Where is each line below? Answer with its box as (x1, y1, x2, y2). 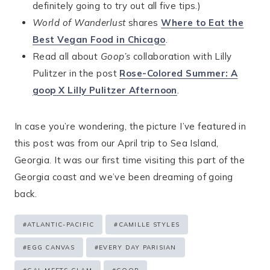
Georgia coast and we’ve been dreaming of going (14, 171, 233, 183)
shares (125, 17, 162, 29)
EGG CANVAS (27, 243, 75, 252)
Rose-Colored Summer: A (119, 67, 238, 80)
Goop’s (100, 51, 131, 63)
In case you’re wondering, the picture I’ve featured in (14, 121, 246, 133)
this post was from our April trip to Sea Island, (14, 137, 219, 149)
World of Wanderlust (33, 17, 126, 29)
